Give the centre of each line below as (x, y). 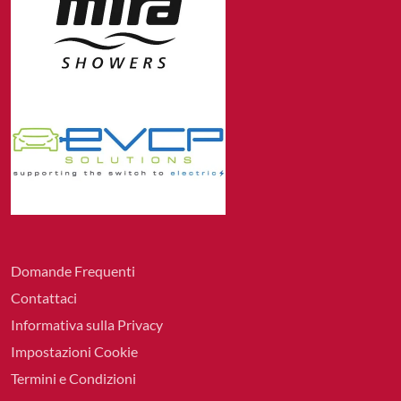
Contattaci (44, 298)
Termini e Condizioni (73, 378)
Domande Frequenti (73, 271)
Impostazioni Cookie (74, 351)
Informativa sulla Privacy (87, 324)
